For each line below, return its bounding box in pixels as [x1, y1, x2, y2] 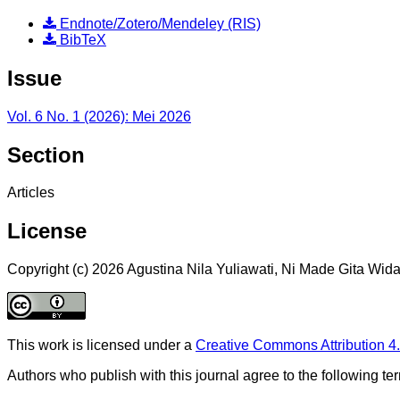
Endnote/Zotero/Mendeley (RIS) [56, 15, 261, 31]
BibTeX [56, 31, 106, 47]
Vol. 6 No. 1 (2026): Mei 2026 [7, 108, 191, 124]
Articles [7, 185, 54, 201]
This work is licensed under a [7, 337, 196, 354]
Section [7, 142, 85, 167]
